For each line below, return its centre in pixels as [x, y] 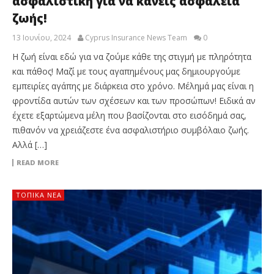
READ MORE [38, 162]
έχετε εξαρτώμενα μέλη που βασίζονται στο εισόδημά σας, [129, 115]
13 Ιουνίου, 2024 [42, 37]
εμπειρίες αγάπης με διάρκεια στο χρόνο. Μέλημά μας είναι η [133, 86]
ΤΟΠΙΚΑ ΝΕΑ [39, 194]
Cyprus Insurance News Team [136, 37]
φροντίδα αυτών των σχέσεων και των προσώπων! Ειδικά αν [134, 100]
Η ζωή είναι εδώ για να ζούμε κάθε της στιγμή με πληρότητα [132, 56]
